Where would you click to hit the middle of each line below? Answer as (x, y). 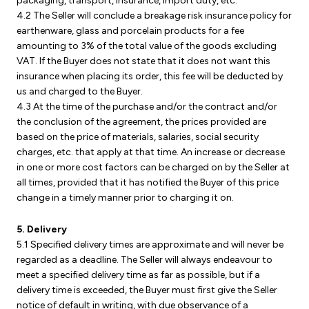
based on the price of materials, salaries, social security (138, 137)
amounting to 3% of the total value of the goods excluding (147, 46)
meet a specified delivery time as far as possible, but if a (138, 275)
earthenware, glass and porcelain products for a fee (130, 31)
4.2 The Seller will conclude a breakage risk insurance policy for (154, 16)
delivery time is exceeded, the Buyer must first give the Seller (147, 290)
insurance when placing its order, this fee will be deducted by (150, 76)
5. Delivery (42, 229)
